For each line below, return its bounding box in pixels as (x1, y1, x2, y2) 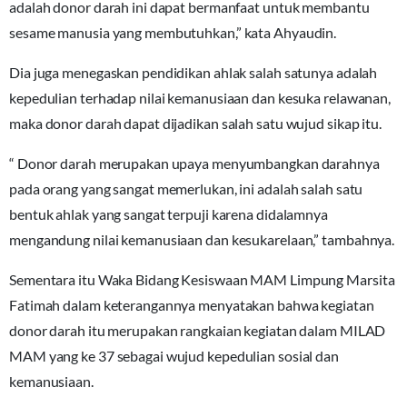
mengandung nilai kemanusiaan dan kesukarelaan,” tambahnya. (9, 231, 395, 249)
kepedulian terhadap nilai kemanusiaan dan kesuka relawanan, (9, 89, 392, 107)
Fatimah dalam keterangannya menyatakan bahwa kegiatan (9, 296, 374, 314)
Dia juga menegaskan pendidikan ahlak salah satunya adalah (9, 64, 378, 82)
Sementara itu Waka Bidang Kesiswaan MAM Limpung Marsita (9, 271, 395, 289)
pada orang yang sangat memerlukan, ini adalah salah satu (9, 180, 363, 198)
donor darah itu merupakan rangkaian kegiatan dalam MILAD (9, 322, 386, 340)
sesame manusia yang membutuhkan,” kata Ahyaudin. (9, 24, 337, 42)
